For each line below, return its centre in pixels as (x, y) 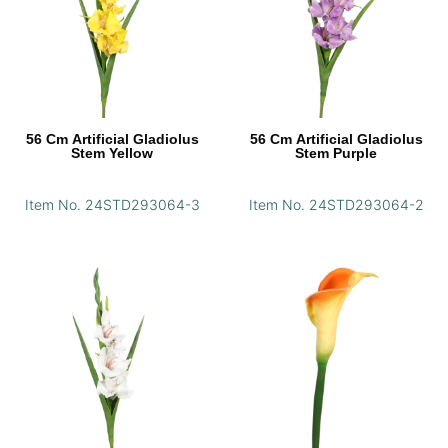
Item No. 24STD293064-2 (336, 205)
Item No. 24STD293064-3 (112, 205)
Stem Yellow (112, 153)
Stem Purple (336, 153)
